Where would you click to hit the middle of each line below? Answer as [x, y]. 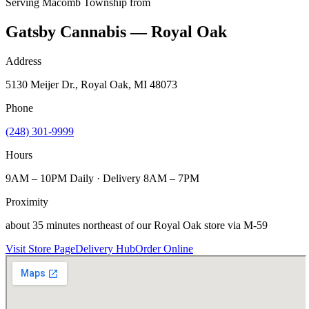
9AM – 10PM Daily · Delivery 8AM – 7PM [102, 178]
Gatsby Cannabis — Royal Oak [116, 31]
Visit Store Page [40, 248]
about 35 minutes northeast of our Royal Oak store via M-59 [137, 225]
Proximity [27, 201]
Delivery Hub [105, 248]
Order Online [164, 248]
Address [23, 61]
